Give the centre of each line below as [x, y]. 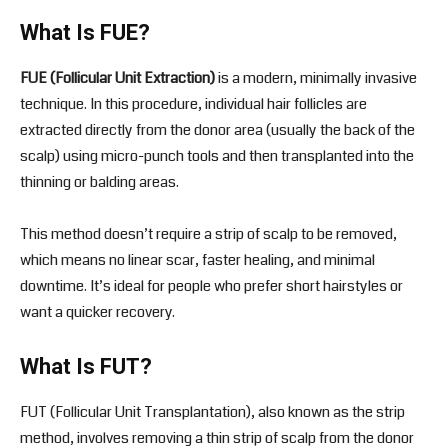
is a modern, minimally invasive [316, 78]
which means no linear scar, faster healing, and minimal [197, 260]
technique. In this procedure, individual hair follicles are [193, 104]
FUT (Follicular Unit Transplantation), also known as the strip [212, 412]
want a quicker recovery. [97, 312]
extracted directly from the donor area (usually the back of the [217, 130]
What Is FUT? [86, 367]
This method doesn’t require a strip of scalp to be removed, [208, 234]
